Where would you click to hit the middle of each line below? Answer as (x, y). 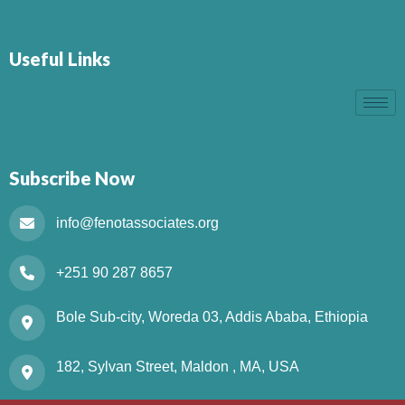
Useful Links (60, 59)
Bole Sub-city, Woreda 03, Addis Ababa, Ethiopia (212, 317)
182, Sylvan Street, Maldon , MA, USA (178, 367)
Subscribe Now (72, 179)
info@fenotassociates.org (137, 223)
